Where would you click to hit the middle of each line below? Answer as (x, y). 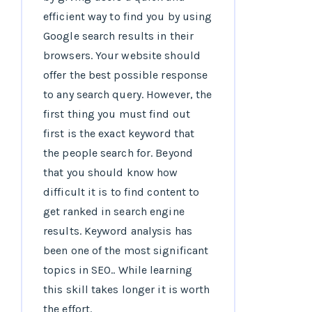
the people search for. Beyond (118, 153)
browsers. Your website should (122, 56)
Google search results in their (119, 36)
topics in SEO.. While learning (118, 270)
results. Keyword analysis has (118, 231)
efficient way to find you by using (128, 17)
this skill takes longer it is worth (127, 290)
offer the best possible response (126, 75)
